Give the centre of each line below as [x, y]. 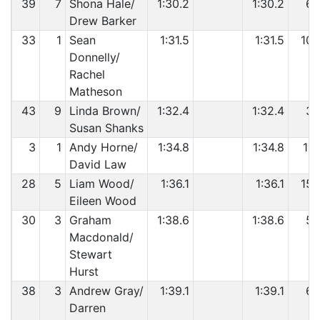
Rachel [87, 74]
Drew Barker [102, 21]
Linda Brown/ [105, 111]
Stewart [90, 254]
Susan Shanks [106, 128]
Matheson [95, 91]
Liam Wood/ [101, 184]
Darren [87, 308]
